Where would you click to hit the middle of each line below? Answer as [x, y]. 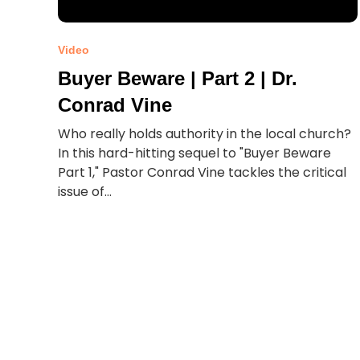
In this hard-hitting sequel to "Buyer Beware [195, 153]
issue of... [85, 192]
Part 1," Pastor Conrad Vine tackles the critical [202, 172]
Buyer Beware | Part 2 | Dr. [178, 78]
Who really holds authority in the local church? [205, 134]
